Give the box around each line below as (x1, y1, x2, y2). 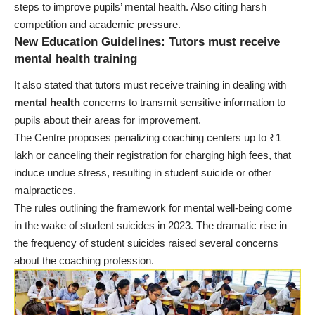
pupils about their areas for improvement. (14, 114, 201, 127)
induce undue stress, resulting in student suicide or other (14, 167, 271, 179)
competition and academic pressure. (14, 18, 181, 30)
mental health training (14, 51, 137, 65)
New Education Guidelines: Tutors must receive (14, 34, 280, 49)
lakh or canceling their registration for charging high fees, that (14, 149, 291, 162)
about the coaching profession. (14, 255, 154, 267)
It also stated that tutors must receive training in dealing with (14, 79, 286, 91)
